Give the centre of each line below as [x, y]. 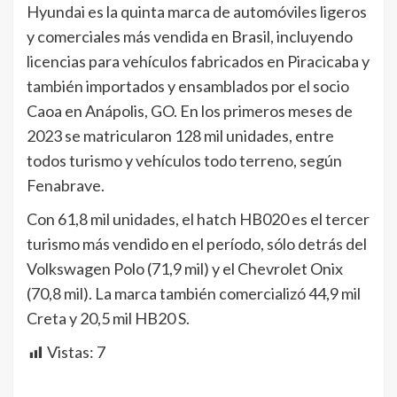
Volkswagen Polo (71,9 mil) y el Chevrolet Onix [185, 269]
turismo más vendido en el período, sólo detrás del [197, 244]
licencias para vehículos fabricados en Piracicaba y [198, 62]
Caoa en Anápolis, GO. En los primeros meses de [190, 111]
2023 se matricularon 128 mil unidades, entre [180, 136]
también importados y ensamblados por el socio [188, 86]
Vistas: [70, 352]
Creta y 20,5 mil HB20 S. [108, 319]
